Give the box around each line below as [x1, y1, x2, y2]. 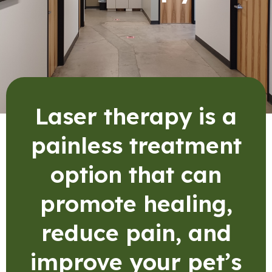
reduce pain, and [41, 218, 231, 246]
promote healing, [39, 189, 233, 217]
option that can [50, 160, 222, 188]
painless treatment [30, 131, 242, 159]
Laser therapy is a [35, 101, 237, 130]
